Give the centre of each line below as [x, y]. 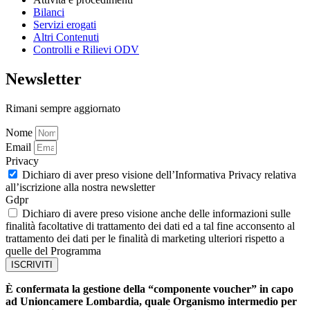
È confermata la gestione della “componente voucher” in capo [149, 289]
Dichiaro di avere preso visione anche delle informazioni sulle [156, 214]
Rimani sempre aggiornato [63, 109]
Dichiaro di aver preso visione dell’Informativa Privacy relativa [159, 175]
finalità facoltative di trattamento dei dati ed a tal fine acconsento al [150, 226]
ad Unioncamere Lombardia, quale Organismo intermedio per [151, 302]
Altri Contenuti [66, 37]
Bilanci [49, 12]
